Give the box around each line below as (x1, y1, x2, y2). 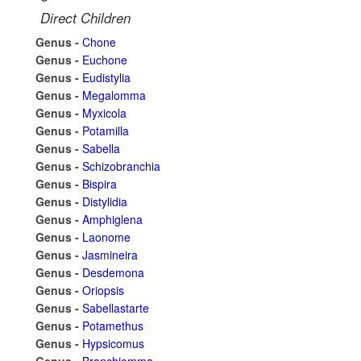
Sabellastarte (82, 300, 149, 316)
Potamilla (82, 122, 129, 139)
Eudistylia (82, 69, 131, 85)
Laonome (82, 229, 131, 245)
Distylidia (82, 193, 127, 210)
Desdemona (82, 264, 144, 280)
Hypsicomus (82, 335, 144, 351)
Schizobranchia (82, 158, 160, 174)
